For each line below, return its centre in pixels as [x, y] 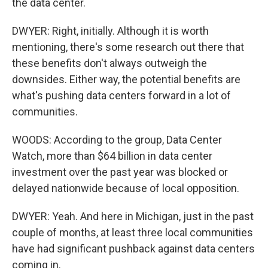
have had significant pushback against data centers [133, 249]
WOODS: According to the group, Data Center [117, 140]
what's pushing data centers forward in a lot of [121, 95]
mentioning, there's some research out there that [128, 47]
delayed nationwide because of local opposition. [126, 188]
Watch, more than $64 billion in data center [112, 156]
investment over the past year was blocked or [120, 172]
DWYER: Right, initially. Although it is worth [110, 31]
